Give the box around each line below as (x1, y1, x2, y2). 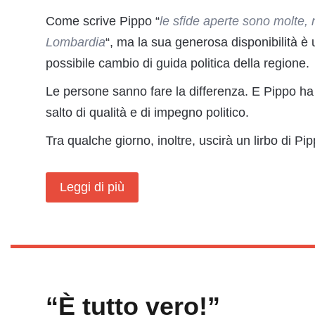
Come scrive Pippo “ (46, 14, 160, 28)
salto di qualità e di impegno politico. (46, 105, 249, 120)
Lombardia (46, 35, 105, 49)
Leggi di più (60, 180, 124, 194)
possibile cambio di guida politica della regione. (46, 56, 309, 70)
